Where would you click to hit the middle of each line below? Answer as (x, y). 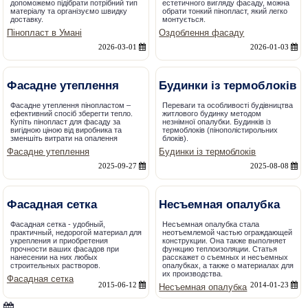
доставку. (26, 20)
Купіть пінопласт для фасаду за (65, 122)
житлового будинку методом (212, 114)
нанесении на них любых (54, 257)
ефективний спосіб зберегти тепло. (71, 114)
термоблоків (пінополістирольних (220, 130)
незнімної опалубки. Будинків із (217, 122)
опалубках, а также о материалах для (228, 266)
